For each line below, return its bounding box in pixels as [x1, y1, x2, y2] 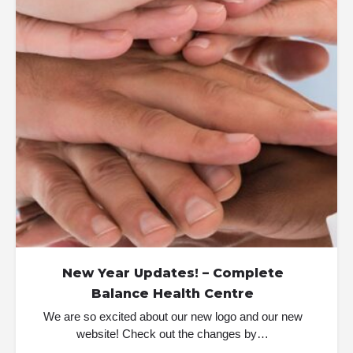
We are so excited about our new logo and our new [43, 310, 303, 323]
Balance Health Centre [91, 286, 254, 301]
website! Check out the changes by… [76, 327, 269, 340]
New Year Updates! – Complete [61, 266, 284, 281]
